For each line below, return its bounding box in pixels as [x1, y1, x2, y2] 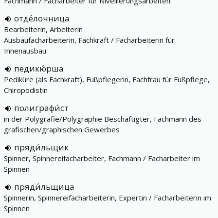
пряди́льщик [14, 142, 69, 153]
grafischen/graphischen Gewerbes [4, 125, 120, 134]
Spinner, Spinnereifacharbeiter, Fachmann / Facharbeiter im [4, 153, 200, 163]
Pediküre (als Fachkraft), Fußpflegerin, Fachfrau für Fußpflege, [4, 74, 210, 84]
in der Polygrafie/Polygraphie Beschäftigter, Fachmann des [4, 114, 201, 124]
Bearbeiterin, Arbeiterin [4, 24, 83, 34]
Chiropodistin [4, 85, 48, 95]
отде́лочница [14, 13, 70, 24]
